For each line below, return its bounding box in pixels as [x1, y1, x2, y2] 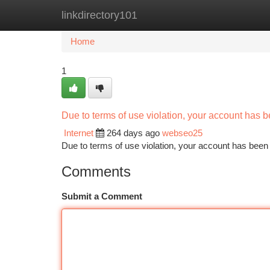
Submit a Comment [61, 191, 142, 201]
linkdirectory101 [61, 9, 137, 21]
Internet [64, 128, 93, 138]
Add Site [208, 10, 241, 20]
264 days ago [107, 128, 160, 138]
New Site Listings [122, 10, 190, 20]
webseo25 [162, 128, 202, 138]
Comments [61, 163, 131, 180]
